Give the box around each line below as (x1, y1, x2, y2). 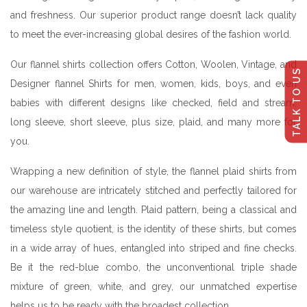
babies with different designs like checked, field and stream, (10, 97, 297, 108)
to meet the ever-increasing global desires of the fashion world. (10, 28, 291, 40)
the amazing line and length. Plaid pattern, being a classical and (10, 204, 297, 215)
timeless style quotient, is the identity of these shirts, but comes (10, 223, 297, 234)
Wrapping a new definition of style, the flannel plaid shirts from (10, 165, 297, 177)
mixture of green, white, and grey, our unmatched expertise (10, 280, 297, 292)
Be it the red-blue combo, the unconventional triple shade (10, 261, 297, 273)
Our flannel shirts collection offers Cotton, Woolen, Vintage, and (10, 58, 297, 70)
